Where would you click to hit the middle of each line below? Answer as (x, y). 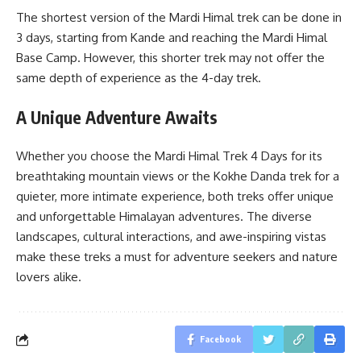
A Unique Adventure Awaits (117, 117)
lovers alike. (49, 277)
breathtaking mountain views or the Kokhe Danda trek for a (178, 176)
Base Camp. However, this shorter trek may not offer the (170, 58)
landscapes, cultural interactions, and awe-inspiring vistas (171, 237)
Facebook (220, 339)
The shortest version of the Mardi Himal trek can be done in (179, 17)
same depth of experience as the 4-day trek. (139, 78)
